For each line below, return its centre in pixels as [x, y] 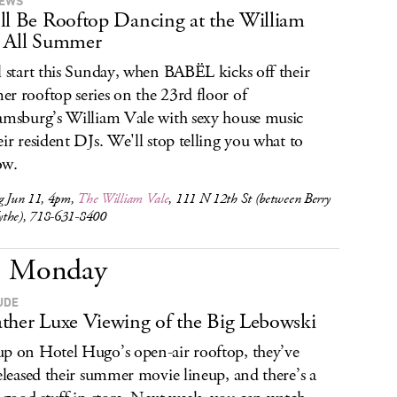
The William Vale [123, 199]
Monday [58, 271]
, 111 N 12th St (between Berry [249, 199]
